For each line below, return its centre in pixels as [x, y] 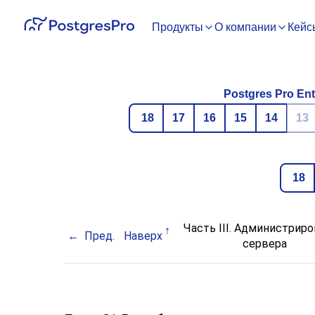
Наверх [143, 236]
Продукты [178, 27]
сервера [264, 244]
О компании [245, 27]
